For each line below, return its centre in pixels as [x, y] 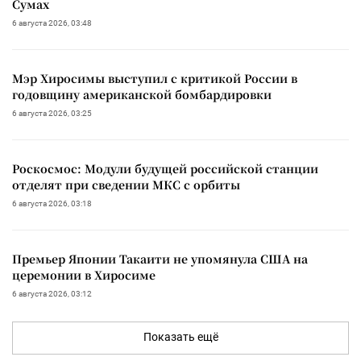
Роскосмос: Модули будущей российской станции [165, 168]
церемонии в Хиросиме [84, 274]
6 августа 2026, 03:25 [52, 113]
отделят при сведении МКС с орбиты [126, 184]
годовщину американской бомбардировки [142, 94]
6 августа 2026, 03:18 [52, 203]
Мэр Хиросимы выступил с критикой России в [155, 78]
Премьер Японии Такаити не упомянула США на [160, 258]
